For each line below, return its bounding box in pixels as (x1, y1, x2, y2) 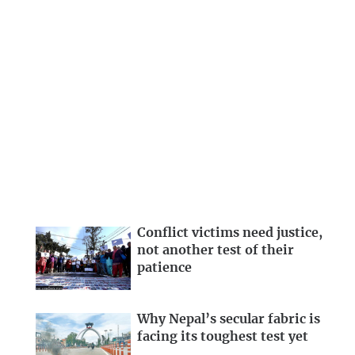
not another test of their (137, 244, 294, 258)
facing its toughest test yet (137, 330, 308, 343)
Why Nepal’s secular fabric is (137, 312, 320, 326)
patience (137, 261, 192, 275)
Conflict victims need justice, (137, 227, 323, 240)
